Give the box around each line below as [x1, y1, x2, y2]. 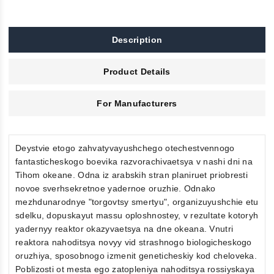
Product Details [103, 66, 171, 76]
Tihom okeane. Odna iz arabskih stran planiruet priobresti [15, 169, 248, 180]
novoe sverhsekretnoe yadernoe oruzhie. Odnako [15, 183, 216, 193]
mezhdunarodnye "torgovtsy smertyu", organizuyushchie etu [15, 196, 259, 207]
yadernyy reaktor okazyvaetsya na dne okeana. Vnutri [15, 223, 234, 234]
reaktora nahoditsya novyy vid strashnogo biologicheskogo [15, 237, 252, 247]
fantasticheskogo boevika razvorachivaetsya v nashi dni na [15, 156, 253, 166]
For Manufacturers [97, 98, 177, 108]
